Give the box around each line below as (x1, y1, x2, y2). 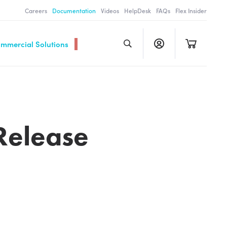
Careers (25, 6, 47, 15)
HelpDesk (124, 6, 151, 15)
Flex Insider (175, 6, 207, 15)
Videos (101, 6, 119, 15)
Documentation (52, 6, 96, 15)
